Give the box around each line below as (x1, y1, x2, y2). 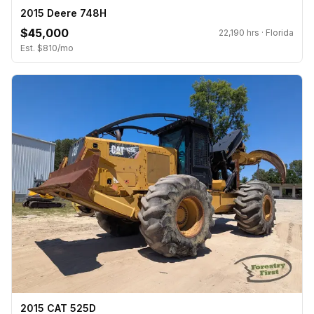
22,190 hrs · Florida (219, 27, 294, 38)
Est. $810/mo (20, 42, 74, 53)
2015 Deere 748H (20, 6, 107, 19)
